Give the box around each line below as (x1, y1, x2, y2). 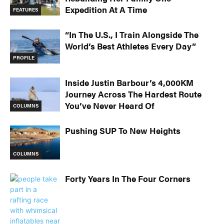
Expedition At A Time (65, 3, 147, 15)
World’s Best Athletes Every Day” (65, 39, 196, 52)
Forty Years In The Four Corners (65, 172, 190, 184)
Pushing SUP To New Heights (65, 124, 180, 136)
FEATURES (13, 6, 38, 13)
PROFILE (13, 54, 34, 61)
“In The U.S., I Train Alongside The (65, 28, 198, 40)
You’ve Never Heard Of (65, 99, 154, 111)
